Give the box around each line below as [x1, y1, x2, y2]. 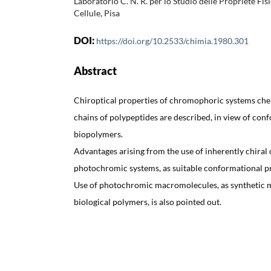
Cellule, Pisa [74, 7, 120, 18]
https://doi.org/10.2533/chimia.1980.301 [96, 35, 249, 46]
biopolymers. [74, 128, 123, 139]
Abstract [74, 64, 117, 77]
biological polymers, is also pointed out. [74, 196, 221, 207]
